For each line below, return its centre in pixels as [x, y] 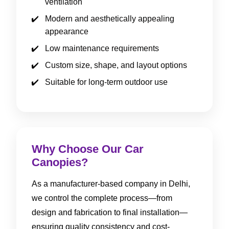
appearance [67, 31]
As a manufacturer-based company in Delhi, [111, 184]
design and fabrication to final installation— [110, 212]
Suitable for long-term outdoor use [106, 82]
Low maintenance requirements [102, 48]
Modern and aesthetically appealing [110, 18]
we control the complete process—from [102, 198]
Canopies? [60, 162]
